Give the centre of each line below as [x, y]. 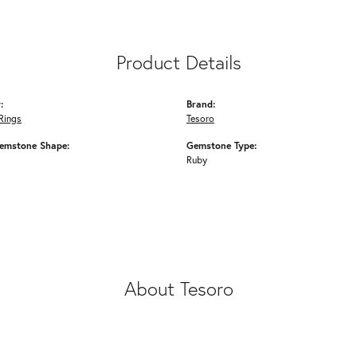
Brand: [201, 104]
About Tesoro [178, 289]
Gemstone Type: [222, 145]
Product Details [178, 63]
